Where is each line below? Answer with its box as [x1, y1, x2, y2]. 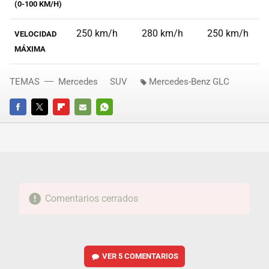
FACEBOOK [10, 119, 49, 128]
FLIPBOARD [53, 119, 94, 128]
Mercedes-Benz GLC [149, 76, 229, 88]
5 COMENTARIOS [118, 252, 179, 261]
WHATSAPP [96, 119, 138, 128]
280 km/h [142, 28, 183, 40]
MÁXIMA [14, 44, 46, 54]
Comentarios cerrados [44, 193, 138, 205]
